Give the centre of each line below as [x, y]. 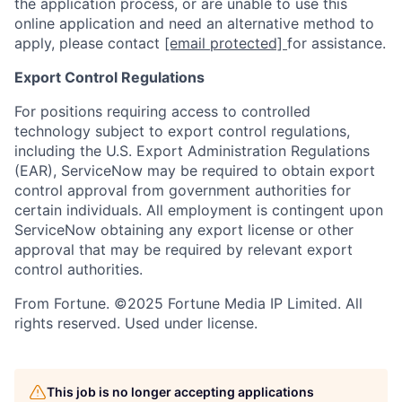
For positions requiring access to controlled [162, 112]
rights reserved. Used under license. [136, 323]
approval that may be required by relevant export [184, 250]
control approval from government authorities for [183, 191]
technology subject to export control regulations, [182, 131]
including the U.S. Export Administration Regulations [192, 151]
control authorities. [79, 270]
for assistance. [336, 44]
